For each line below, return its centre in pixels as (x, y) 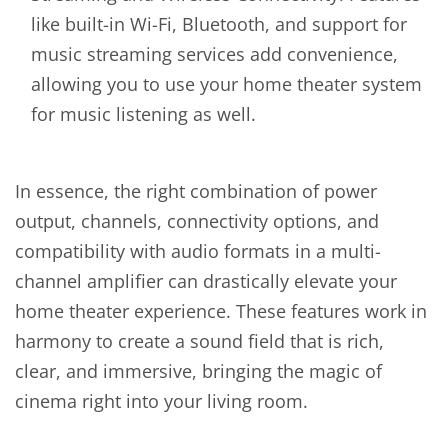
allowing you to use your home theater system (226, 83)
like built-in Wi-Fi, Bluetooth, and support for (219, 23)
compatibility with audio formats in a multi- (198, 251)
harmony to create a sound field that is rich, (199, 341)
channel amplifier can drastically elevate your (206, 281)
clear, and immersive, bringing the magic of (198, 371)
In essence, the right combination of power (196, 191)
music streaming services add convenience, (214, 53)
